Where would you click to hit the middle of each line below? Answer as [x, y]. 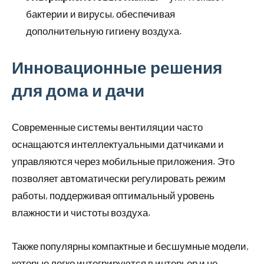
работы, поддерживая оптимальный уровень [113, 195]
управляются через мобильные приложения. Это [123, 161]
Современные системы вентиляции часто [107, 127]
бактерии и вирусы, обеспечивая [100, 14]
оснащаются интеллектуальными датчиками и [118, 144]
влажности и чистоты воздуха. [81, 212]
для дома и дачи [78, 90]
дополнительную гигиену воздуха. [104, 31]
